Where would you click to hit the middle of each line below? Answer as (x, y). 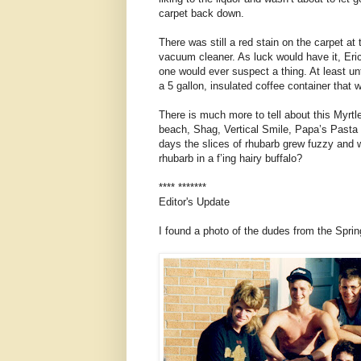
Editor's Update (194, 201)
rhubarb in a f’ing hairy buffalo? (230, 158)
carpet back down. (201, 13)
